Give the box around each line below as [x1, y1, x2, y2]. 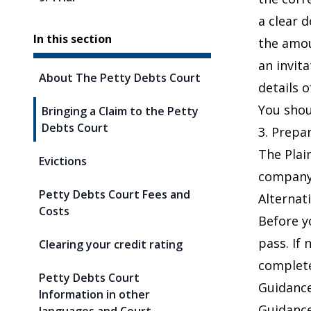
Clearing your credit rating [39, 237, 183, 252]
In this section [33, 31, 112, 47]
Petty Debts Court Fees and [39, 187, 190, 202]
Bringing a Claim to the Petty [42, 103, 199, 119]
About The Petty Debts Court [39, 70, 201, 85]
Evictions [39, 153, 87, 169]
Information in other [39, 287, 150, 302]
